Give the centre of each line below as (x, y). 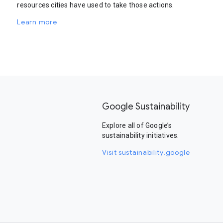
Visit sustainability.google (146, 152)
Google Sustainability (146, 107)
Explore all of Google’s (137, 125)
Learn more (37, 22)
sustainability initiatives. (140, 135)
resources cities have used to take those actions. (96, 5)
